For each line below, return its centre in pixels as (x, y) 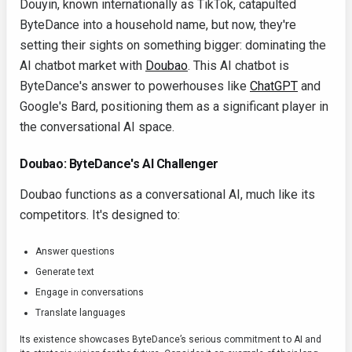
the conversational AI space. (97, 127)
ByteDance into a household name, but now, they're (158, 25)
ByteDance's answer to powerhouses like (135, 86)
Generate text (65, 272)
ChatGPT (274, 86)
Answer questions (75, 251)
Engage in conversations (90, 292)
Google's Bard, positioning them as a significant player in (174, 106)
